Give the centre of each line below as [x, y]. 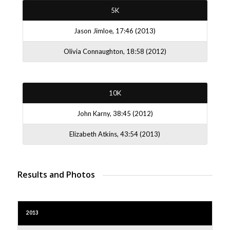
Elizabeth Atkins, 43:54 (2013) [115, 134]
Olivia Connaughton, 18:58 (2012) [115, 51]
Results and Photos [56, 174]
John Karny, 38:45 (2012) [115, 113]
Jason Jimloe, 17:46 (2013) [115, 31]
